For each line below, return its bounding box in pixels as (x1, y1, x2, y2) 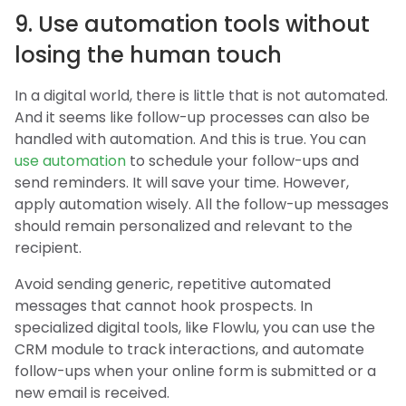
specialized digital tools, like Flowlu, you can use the (14, 316, 375, 338)
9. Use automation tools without (14, 8, 370, 39)
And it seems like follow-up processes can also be (14, 106, 370, 128)
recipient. (14, 237, 82, 258)
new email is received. (14, 382, 169, 403)
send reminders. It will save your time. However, (14, 171, 349, 193)
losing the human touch (14, 39, 282, 70)
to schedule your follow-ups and (126, 150, 359, 171)
